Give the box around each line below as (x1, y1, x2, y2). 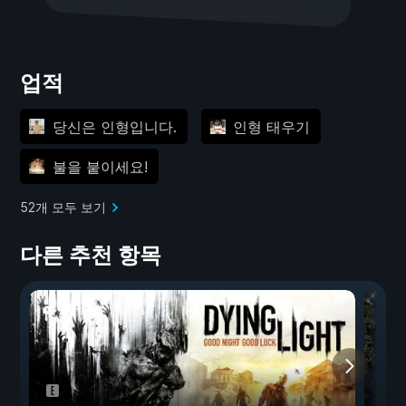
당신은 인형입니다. (52, 117, 177, 136)
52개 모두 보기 (20, 199, 106, 216)
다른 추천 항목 (20, 242, 161, 269)
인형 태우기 (233, 117, 310, 136)
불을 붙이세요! (52, 157, 148, 176)
